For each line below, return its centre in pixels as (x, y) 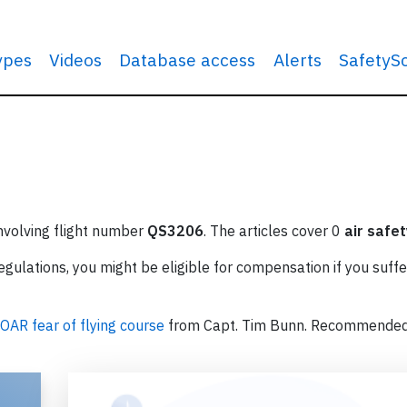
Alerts (297, 60)
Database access (188, 60)
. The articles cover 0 (274, 231)
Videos (76, 60)
